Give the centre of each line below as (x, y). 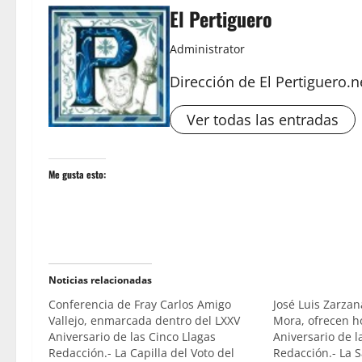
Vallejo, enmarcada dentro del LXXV (144, 321)
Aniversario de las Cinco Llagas (132, 337)
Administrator (207, 49)
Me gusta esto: (77, 175)
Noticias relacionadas (100, 280)
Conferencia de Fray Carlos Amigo (140, 305)
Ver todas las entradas (263, 120)
